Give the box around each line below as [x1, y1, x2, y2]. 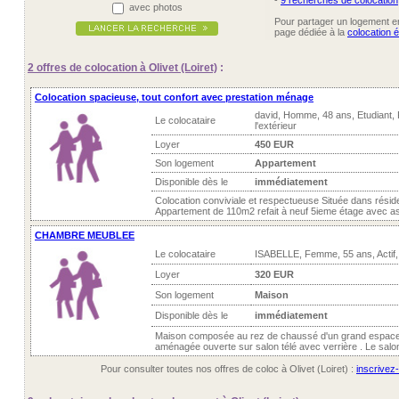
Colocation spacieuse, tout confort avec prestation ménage [35, 92, 313, 102]
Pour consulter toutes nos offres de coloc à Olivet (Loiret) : [101, 363, 356, 374]
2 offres [28, 61, 67, 74]
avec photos [126, 2, 183, 13]
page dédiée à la [274, 27, 347, 37]
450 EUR [255, 139, 294, 150]
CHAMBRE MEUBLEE [35, 230, 134, 240]
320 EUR [255, 269, 294, 280]
